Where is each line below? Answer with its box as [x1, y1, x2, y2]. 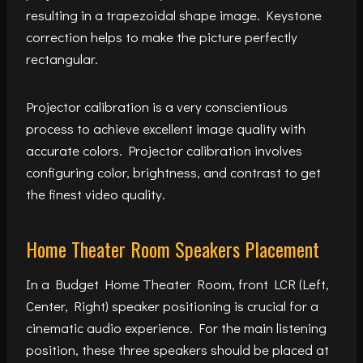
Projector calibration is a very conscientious [26, 96, 288, 116]
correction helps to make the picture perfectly [26, 27, 297, 46]
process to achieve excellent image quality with [26, 118, 305, 138]
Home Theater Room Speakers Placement [26, 233, 319, 263]
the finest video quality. [26, 184, 165, 203]
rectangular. [26, 49, 98, 68]
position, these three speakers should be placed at [26, 340, 329, 359]
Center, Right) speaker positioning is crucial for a [26, 296, 318, 315]
